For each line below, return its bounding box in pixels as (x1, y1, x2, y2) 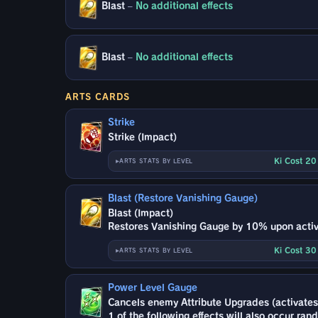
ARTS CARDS (65, 92, 130, 101)
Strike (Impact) (108, 132, 177, 142)
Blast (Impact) (108, 208, 174, 218)
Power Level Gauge (108, 283, 198, 292)
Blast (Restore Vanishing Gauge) (108, 193, 258, 203)
